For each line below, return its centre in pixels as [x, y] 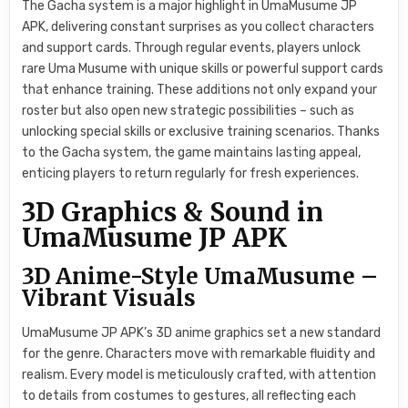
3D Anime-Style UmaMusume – [200, 276]
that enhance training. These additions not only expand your [200, 90]
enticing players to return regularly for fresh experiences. [191, 174]
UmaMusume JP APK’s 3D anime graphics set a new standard [202, 333]
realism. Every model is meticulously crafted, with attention [199, 375]
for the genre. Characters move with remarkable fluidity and [199, 354]
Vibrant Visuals [109, 298]
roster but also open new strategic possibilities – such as [189, 111]
